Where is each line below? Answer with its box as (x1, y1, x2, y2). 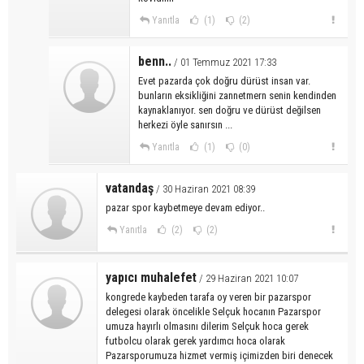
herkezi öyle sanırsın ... (138, 118, 232, 131)
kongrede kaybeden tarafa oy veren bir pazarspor (106, 290, 311, 303)
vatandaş (106, 180, 154, 196)
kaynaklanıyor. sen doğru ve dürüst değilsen (138, 103, 321, 116)
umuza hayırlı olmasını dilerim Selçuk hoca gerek (106, 319, 309, 332)
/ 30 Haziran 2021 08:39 (154, 182, 255, 195)
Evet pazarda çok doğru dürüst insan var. (138, 74, 310, 87)
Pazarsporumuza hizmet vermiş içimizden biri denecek (106, 349, 333, 362)
